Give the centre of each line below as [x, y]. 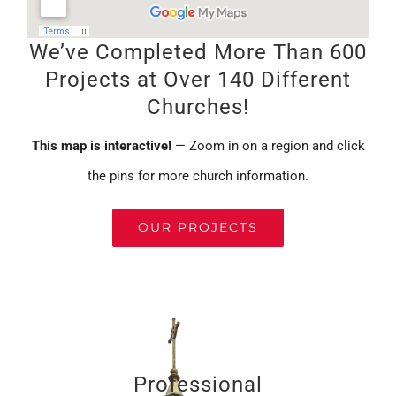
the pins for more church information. [198, 176]
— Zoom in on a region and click [270, 146]
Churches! [198, 107]
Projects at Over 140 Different [198, 80]
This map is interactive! [103, 146]
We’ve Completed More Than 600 [198, 52]
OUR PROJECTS [198, 228]
